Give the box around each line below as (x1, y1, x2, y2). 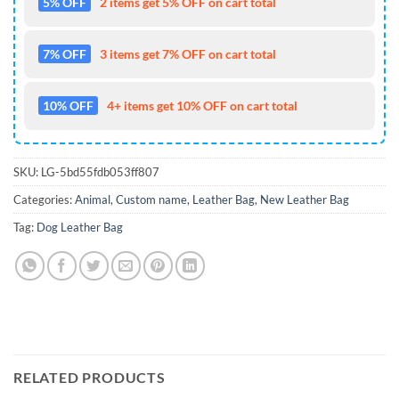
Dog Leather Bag (37, 219, 123, 234)
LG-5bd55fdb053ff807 (41, 164, 159, 179)
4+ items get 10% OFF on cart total (107, 97, 297, 113)
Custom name (116, 191, 187, 207)
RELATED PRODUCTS (13, 369, 166, 387)
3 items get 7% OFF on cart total (100, 45, 276, 61)
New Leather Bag (260, 191, 349, 207)
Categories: (13, 191, 75, 207)
